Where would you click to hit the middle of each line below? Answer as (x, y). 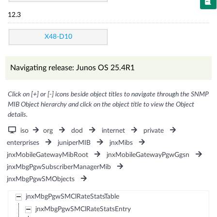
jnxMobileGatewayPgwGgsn (148, 155)
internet (113, 131)
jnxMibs (121, 143)
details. (18, 115)
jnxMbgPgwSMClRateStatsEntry (83, 209)
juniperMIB (74, 143)
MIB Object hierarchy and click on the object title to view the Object (101, 104)
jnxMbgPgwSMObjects (41, 179)
